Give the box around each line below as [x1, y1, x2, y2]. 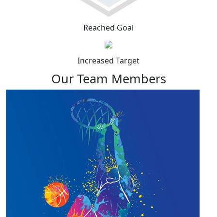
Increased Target [77, 55, 139, 66]
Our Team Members [51, 70, 166, 87]
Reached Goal [83, 22, 134, 33]
